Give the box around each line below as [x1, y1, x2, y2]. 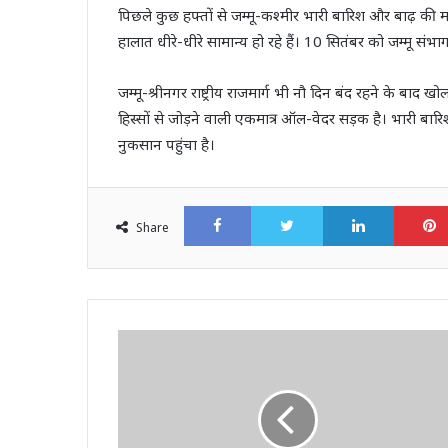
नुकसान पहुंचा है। [118, 134, 215, 155]
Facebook [250, 195, 319, 216]
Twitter [322, 195, 376, 216]
